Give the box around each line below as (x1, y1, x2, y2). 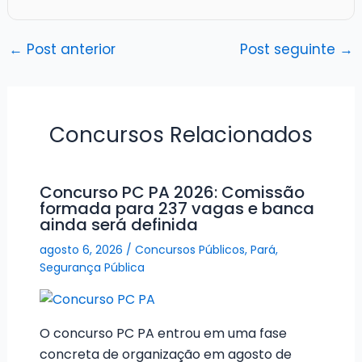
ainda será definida (39, 213, 198, 236)
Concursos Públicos (134, 241, 245, 258)
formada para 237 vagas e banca (39, 196, 314, 220)
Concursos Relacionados (49, 120, 313, 149)
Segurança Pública (39, 259, 145, 276)
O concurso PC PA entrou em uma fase (39, 324, 287, 343)
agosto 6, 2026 (39, 241, 126, 258)
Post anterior (22, 39, 116, 59)
